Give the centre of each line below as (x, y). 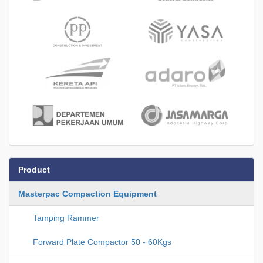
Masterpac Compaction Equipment (87, 194)
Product (34, 170)
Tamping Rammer (66, 218)
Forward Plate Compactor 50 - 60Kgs (102, 242)
